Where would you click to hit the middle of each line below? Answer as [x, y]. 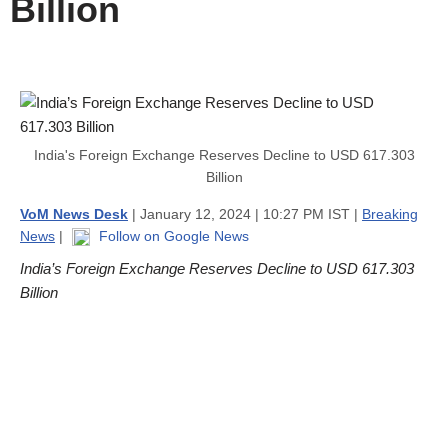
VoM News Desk [74, 214]
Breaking [390, 214]
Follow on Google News [172, 236]
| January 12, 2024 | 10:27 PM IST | [245, 214]
